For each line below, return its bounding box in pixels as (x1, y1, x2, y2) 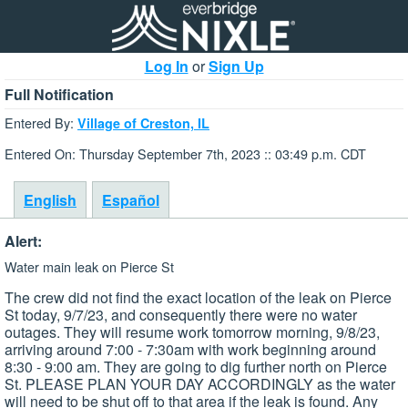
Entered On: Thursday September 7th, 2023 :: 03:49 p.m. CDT (5, 144, 366, 164)
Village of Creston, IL (77, 114, 209, 132)
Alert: (5, 230, 42, 252)
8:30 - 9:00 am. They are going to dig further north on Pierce (5, 355, 387, 377)
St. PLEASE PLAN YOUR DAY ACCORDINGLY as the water (5, 372, 395, 394)
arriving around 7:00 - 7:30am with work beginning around (5, 338, 376, 360)
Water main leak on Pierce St (5, 257, 174, 277)
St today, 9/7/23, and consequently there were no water (5, 303, 357, 325)
